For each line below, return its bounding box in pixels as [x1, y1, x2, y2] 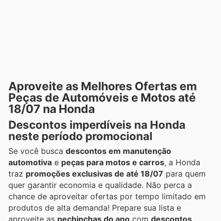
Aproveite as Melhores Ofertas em [8, 79, 197, 94]
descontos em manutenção [66, 146, 171, 156]
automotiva [8, 157, 52, 168]
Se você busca [8, 146, 66, 156]
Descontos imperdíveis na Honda [8, 118, 185, 132]
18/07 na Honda [8, 102, 95, 116]
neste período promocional [8, 129, 152, 143]
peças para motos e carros [61, 157, 164, 168]
